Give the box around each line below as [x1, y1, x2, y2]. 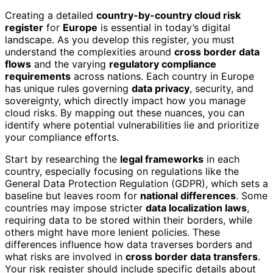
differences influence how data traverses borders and [5, 238, 252, 250]
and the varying [31, 57, 109, 70]
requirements [5, 69, 71, 82]
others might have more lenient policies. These [5, 225, 220, 238]
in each [204, 152, 239, 165]
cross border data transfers [126, 250, 258, 263]
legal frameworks [120, 152, 204, 165]
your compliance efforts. [5, 130, 119, 143]
